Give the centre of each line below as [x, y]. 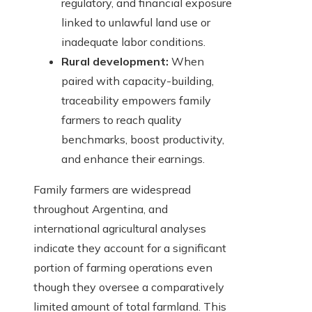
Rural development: [115, 62]
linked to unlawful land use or [136, 23]
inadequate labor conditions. [133, 42]
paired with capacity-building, [138, 81]
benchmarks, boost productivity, [143, 140]
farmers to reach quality [122, 120]
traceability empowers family [136, 101]
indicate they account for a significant [130, 248]
